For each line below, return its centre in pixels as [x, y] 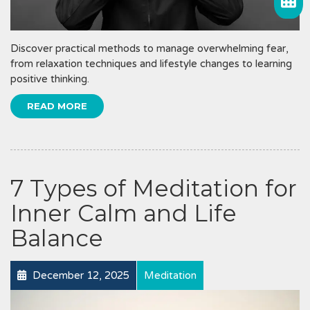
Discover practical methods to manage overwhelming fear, [149, 49]
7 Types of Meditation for [154, 189]
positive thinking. [50, 79]
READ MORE [57, 106]
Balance [57, 238]
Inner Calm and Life [124, 213]
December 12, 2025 [80, 276]
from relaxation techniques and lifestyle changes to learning [151, 64]
